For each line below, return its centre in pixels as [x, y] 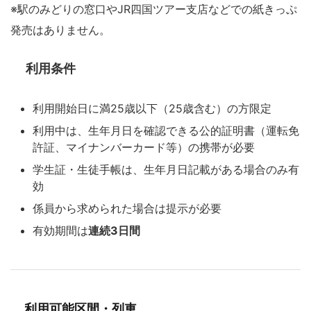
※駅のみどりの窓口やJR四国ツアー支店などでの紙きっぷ [154, 9]
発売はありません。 [60, 30]
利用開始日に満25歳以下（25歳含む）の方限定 [152, 108]
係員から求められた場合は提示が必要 [127, 208]
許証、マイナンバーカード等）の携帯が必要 [144, 147]
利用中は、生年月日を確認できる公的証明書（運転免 [166, 130]
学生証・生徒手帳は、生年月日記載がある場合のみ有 [166, 169]
